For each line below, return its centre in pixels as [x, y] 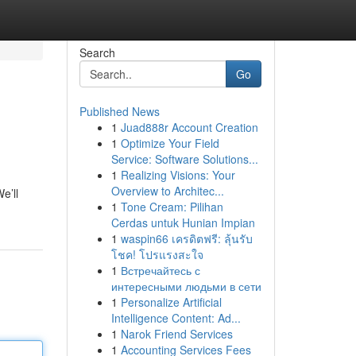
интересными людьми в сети [186, 286]
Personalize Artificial [171, 302]
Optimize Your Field [170, 143]
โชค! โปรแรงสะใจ [157, 254]
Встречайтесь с [160, 270]
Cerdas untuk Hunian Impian [183, 222]
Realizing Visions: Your [178, 175]
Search [97, 52]
